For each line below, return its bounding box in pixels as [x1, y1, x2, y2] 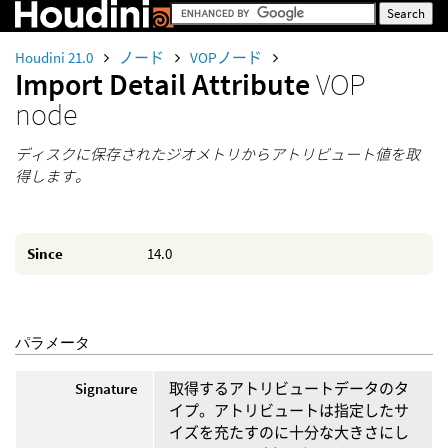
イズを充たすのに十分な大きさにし [169, 422, 409, 442]
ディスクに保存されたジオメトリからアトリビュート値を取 [15, 145, 420, 164]
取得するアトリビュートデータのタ [169, 378, 409, 398]
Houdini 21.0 [15, 48, 96, 67]
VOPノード [190, 48, 265, 67]
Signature [75, 378, 138, 398]
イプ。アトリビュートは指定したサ [169, 400, 409, 420]
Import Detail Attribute [15, 65, 316, 103]
